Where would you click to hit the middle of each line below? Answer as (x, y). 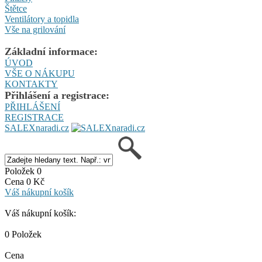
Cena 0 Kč (25, 182)
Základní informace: (51, 52)
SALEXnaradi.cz (37, 128)
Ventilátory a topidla (42, 19)
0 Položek (23, 235)
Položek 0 (23, 171)
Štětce (16, 9)
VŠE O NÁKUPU (40, 74)
